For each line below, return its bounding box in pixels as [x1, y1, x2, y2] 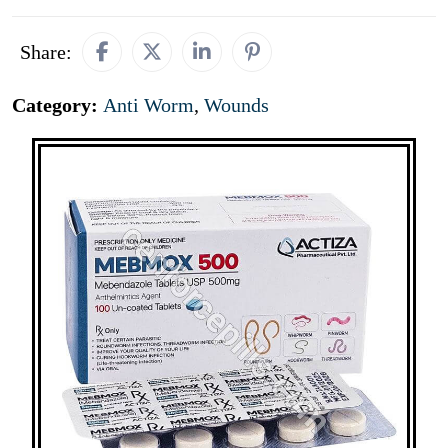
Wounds [204, 94, 269, 116]
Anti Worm [103, 94, 194, 116]
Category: [12, 94, 103, 116]
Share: [20, 41, 72, 63]
